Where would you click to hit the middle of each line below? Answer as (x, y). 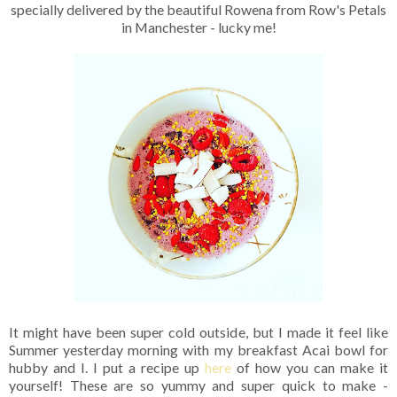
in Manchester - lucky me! (198, 27)
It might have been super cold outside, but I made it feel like (198, 331)
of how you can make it (310, 367)
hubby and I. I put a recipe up (107, 367)
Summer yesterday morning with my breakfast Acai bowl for (198, 349)
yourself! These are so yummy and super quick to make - (198, 385)
